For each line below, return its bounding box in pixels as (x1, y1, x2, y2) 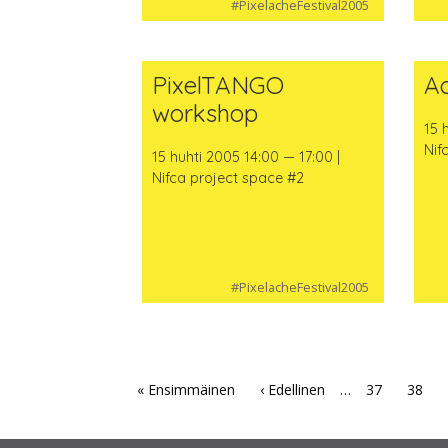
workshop (151, 97, 258, 128)
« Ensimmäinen (136, 380, 235, 400)
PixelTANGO (151, 69, 284, 100)
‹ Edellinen (259, 380, 325, 400)
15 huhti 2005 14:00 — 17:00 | (151, 147, 340, 166)
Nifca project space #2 (151, 168, 304, 187)
